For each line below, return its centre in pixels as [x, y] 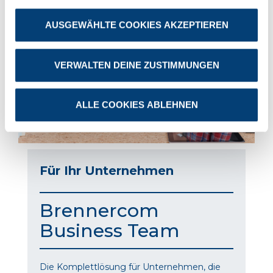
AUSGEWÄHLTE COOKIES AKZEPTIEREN [136, 25]
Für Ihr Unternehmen [107, 171]
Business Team [109, 231]
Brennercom [99, 211]
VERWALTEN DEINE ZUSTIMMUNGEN [136, 65]
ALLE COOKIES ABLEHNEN [136, 105]
